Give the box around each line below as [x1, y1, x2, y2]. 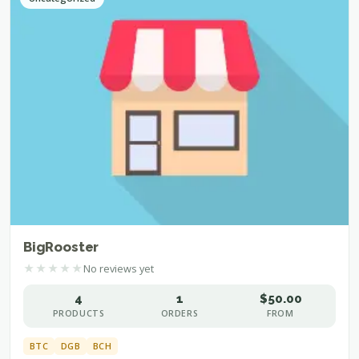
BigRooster [23, 239, 99, 256]
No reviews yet [83, 260, 154, 276]
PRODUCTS [52, 308, 105, 320]
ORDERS [160, 308, 199, 320]
